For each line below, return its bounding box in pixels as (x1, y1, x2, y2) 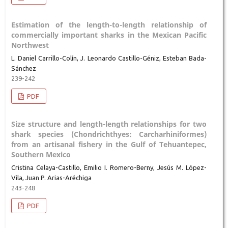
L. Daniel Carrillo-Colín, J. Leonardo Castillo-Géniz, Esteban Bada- (11, 54, 207, 62)
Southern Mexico (11, 150, 71, 160)
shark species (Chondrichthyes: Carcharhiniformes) (11, 129, 207, 139)
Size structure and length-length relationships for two (11, 119, 207, 129)
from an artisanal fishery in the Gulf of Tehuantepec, (11, 139, 207, 150)
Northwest (11, 40, 49, 50)
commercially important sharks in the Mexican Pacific (11, 30, 207, 40)
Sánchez (11, 65, 36, 72)
